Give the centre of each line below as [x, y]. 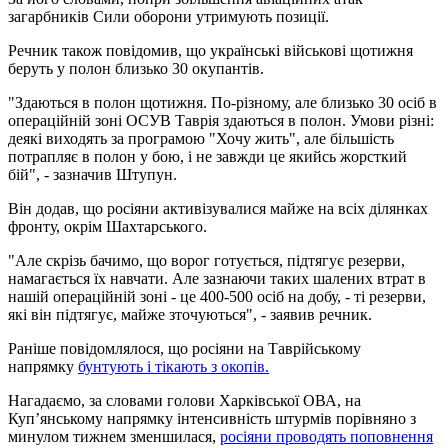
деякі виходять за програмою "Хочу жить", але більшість [201, 138]
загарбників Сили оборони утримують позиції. [168, 16]
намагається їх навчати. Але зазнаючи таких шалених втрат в [217, 278]
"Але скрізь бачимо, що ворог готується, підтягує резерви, [206, 260]
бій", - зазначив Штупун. [92, 174]
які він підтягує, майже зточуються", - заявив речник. [190, 314]
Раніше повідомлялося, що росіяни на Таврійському [184, 348]
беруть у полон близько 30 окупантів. [136, 68]
